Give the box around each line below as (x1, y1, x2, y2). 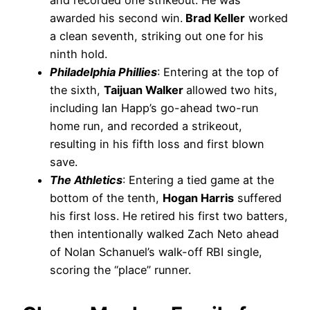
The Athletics (50, 173, 122, 188)
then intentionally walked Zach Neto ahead (50, 227, 279, 241)
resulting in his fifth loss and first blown (50, 137, 264, 152)
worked (245, 11, 288, 26)
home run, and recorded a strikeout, (50, 119, 242, 134)
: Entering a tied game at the (122, 173, 274, 188)
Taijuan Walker (104, 83, 186, 98)
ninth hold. (50, 47, 107, 62)
